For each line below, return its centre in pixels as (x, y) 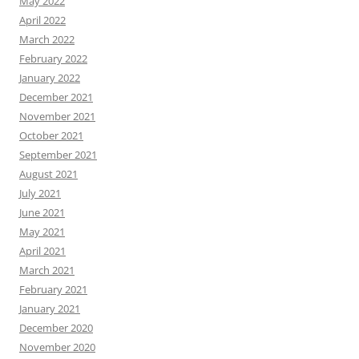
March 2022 (47, 39)
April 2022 (42, 20)
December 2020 (56, 327)
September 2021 (58, 154)
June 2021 (42, 212)
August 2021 (48, 173)
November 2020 (57, 347)
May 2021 (42, 231)
